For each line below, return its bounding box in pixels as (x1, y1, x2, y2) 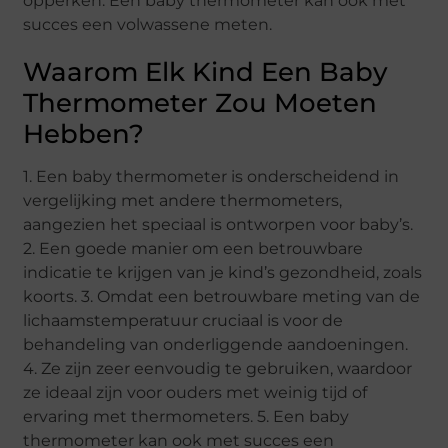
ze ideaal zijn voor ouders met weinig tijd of (23, 383, 368, 402)
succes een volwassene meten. (23, 15, 273, 34)
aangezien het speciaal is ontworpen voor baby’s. (23, 215, 414, 234)
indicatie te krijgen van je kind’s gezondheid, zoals (23, 263, 423, 282)
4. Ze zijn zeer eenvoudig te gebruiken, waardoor (23, 359, 413, 378)
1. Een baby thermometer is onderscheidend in (23, 167, 400, 186)
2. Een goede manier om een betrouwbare (23, 239, 364, 258)
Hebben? (23, 118, 145, 150)
